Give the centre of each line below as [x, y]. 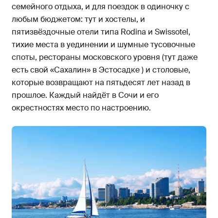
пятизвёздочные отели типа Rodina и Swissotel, [101, 32]
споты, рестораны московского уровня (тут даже [105, 57]
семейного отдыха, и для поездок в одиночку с [100, 6]
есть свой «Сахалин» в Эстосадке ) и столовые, [101, 70]
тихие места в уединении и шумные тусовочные [103, 44]
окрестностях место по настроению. [81, 108]
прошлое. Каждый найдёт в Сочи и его [85, 95]
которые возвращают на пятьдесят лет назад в [101, 82]
